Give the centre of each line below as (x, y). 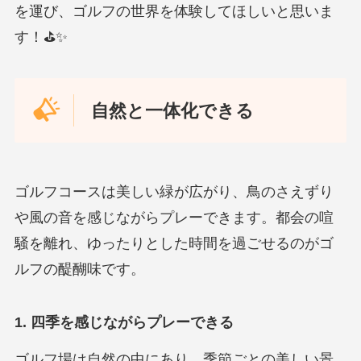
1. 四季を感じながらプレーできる (124, 322)
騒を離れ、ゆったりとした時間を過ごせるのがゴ (174, 244)
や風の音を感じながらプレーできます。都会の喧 (174, 218)
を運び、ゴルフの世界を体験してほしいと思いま (174, 11)
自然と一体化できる (173, 110)
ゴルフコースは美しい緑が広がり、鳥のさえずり (174, 192)
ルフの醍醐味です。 (79, 270)
